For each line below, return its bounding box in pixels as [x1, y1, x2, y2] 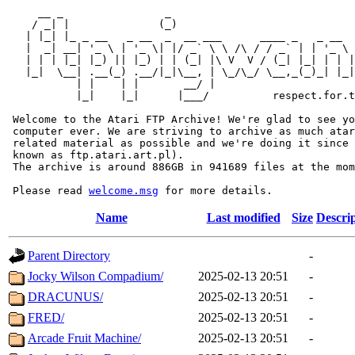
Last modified [206, 211, 281, 224]
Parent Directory [28, 249, 110, 262]
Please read [6, 185, 89, 197]
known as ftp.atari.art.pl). [6, 149, 184, 161]
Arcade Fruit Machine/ [28, 331, 141, 345]
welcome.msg [89, 185, 158, 197]
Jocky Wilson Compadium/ [28, 269, 163, 283]
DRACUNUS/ [28, 290, 103, 303]
